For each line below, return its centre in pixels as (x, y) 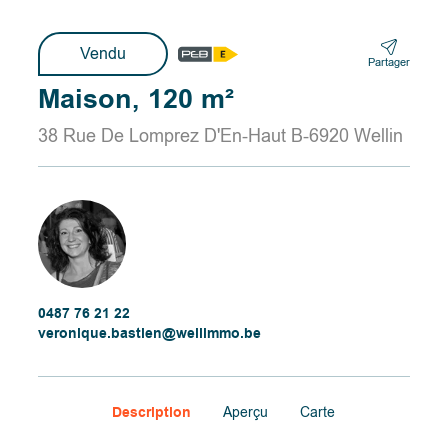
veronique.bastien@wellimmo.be (150, 333)
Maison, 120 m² (136, 99)
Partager (388, 62)
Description (152, 412)
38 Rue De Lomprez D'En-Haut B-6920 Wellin (221, 136)
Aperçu (246, 412)
